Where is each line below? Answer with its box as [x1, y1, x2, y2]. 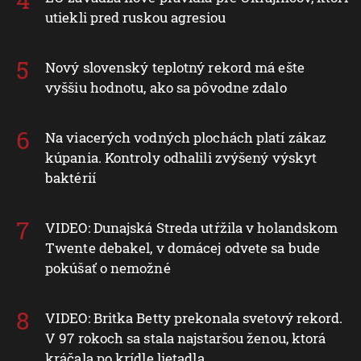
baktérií [45, 168, 96, 187]
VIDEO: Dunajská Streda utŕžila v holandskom [45, 218, 338, 237]
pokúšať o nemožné [45, 258, 171, 277]
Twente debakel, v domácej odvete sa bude [45, 238, 321, 257]
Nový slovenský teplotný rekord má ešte [45, 57, 305, 77]
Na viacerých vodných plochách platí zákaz [45, 127, 327, 147]
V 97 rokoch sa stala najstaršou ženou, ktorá [45, 328, 326, 347]
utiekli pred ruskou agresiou [45, 7, 226, 27]
